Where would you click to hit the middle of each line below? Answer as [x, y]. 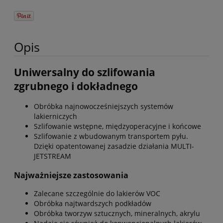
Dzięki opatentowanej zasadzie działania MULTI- [114, 146]
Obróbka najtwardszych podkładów [93, 203]
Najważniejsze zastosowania [71, 175]
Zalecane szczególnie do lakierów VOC [97, 193]
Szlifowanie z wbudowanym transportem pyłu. [111, 136]
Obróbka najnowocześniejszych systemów [104, 107]
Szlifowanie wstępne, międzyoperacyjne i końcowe [117, 126]
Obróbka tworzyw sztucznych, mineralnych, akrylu [117, 213]
